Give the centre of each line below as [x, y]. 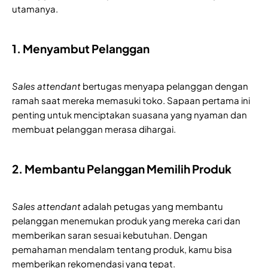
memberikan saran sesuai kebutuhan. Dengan [110, 234]
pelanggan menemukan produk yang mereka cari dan [126, 220]
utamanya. [35, 8]
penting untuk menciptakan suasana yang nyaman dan [130, 114]
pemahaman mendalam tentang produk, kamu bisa [122, 249]
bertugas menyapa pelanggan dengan [165, 86]
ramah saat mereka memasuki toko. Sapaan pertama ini [131, 100]
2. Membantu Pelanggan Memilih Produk [122, 168]
